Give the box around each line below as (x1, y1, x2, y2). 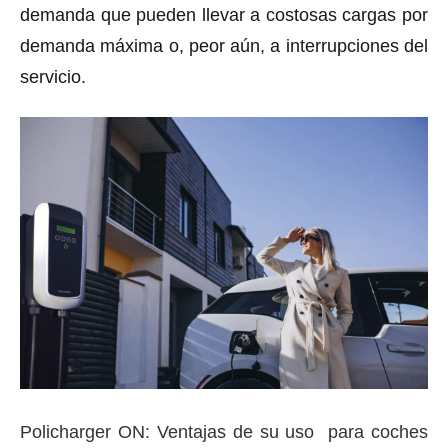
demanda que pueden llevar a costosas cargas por (20, 4, 428, 25)
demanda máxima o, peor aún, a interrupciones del (20, 35, 428, 56)
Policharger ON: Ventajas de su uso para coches (20, 421, 428, 442)
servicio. (20, 66, 86, 87)
